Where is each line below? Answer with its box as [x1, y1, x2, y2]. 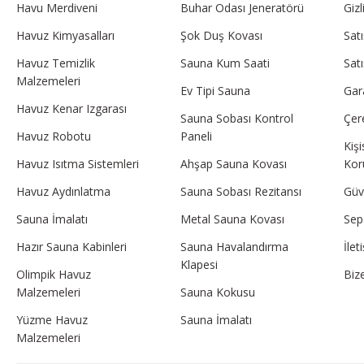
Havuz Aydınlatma [16, 183, 110, 199]
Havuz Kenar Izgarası [16, 100, 127, 116]
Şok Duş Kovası [180, 27, 262, 43]
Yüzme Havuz [16, 311, 88, 327]
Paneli [180, 128, 212, 144]
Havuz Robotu [16, 128, 91, 144]
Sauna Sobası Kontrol [180, 110, 293, 126]
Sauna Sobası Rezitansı [180, 183, 301, 199]
